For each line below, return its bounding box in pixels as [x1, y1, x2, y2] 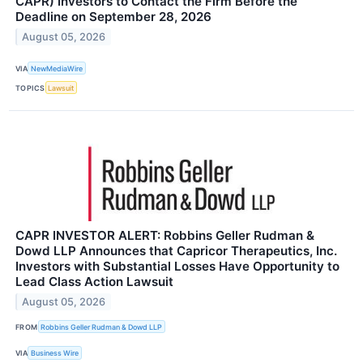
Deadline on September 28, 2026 [15, 8, 211, 24]
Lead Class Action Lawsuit [15, 274, 173, 290]
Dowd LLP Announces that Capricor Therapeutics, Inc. [15, 243, 337, 259]
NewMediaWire [31, 63, 83, 73]
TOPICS [15, 83, 45, 92]
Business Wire [31, 348, 79, 358]
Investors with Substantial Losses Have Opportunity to [15, 258, 340, 275]
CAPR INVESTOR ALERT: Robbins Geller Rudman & [15, 228, 314, 244]
